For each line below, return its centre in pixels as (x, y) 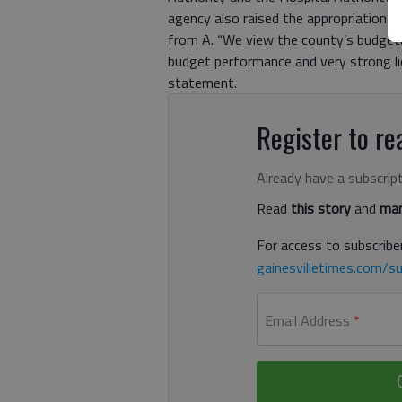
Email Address (307, 320)
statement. (202, 82)
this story (320, 208)
